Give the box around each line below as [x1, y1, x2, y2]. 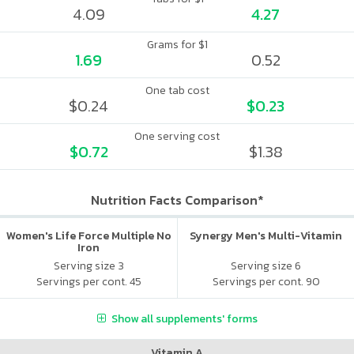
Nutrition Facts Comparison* [90, 190, 264, 209]
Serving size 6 [231, 257, 301, 274]
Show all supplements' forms [111, 310, 258, 327]
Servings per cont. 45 [36, 273, 141, 290]
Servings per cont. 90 [212, 273, 320, 290]
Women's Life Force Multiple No [6, 228, 171, 244]
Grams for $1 [146, 36, 208, 53]
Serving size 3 [53, 257, 124, 274]
